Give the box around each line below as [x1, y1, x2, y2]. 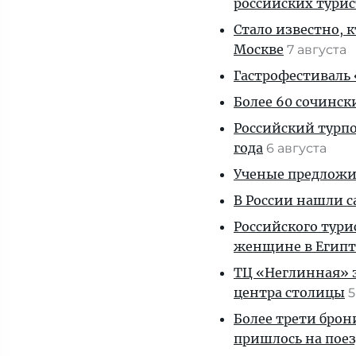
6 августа [266, 141, 330, 156]
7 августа [287, 42, 350, 57]
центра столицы [234, 284, 345, 300]
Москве [234, 41, 284, 57]
